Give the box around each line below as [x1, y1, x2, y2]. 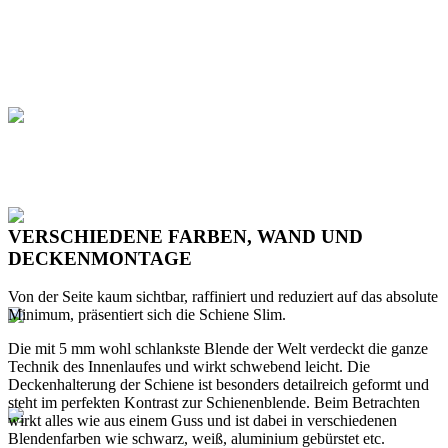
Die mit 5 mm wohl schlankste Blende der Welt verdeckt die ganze [8, 340, 428, 358]
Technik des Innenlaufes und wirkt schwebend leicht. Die [8, 358, 370, 376]
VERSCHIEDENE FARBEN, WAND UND [8, 225, 363, 247]
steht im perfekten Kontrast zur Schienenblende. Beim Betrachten [8, 394, 420, 412]
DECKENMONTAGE [8, 247, 192, 269]
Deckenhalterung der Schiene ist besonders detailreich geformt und [8, 376, 429, 394]
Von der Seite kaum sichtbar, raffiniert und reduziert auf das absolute [8, 288, 438, 306]
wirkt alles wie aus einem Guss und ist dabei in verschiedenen [8, 412, 397, 430]
